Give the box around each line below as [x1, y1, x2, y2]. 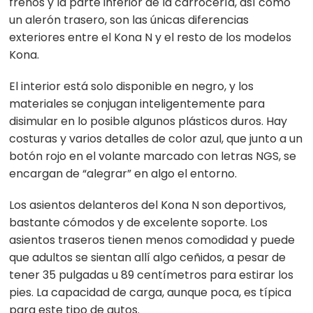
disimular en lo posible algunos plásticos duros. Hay [9, 113, 288, 130]
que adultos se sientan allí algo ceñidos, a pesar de [9, 249, 286, 266]
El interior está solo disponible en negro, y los [9, 78, 254, 95]
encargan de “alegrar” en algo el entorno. [9, 166, 238, 182]
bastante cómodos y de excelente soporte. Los [9, 214, 268, 231]
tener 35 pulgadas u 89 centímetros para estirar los [9, 267, 294, 284]
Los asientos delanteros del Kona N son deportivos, [9, 197, 286, 214]
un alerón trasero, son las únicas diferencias [9, 12, 249, 29]
